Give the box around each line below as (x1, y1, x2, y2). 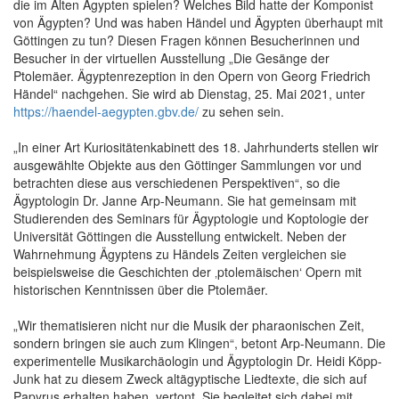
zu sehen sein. (199, 102, 284, 120)
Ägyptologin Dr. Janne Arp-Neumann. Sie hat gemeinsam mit (13, 191, 356, 209)
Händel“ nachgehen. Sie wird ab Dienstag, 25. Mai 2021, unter (13, 84, 365, 102)
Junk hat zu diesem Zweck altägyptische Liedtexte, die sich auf (13, 369, 367, 387)
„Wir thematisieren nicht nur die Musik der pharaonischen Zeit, (13, 315, 364, 334)
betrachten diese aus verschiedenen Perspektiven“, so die (13, 173, 340, 191)
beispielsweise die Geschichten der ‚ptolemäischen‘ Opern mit (13, 262, 362, 281)
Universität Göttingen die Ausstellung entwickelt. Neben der (13, 226, 346, 245)
